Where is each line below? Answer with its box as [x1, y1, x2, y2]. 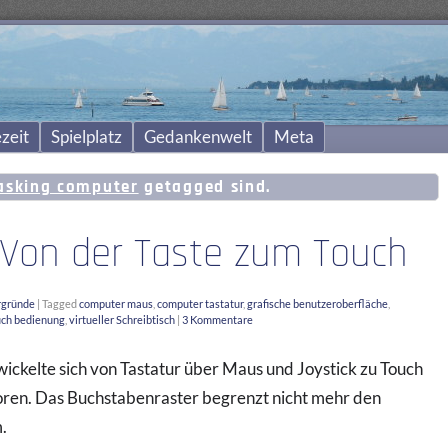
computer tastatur [157, 297, 243, 310]
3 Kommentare [182, 313, 253, 326]
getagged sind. [138, 176, 272, 198]
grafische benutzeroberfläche [247, 297, 388, 310]
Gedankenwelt [144, 127, 252, 147]
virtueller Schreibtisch [69, 313, 175, 326]
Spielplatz [51, 127, 122, 147]
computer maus [79, 297, 153, 310]
